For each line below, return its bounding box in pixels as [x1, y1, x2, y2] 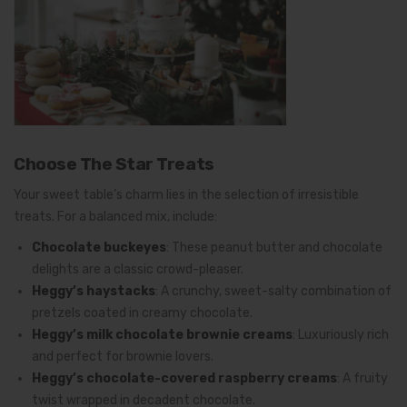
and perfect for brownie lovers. [32, 348, 213, 364]
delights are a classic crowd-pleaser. [32, 261, 243, 277]
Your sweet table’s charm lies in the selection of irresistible [14, 186, 359, 203]
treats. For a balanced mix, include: [14, 208, 217, 224]
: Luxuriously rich [293, 326, 389, 342]
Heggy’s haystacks [32, 283, 155, 299]
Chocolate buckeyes [32, 239, 166, 255]
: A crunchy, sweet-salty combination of [155, 283, 392, 299]
